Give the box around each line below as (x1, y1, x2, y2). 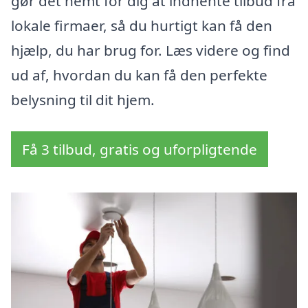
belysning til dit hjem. (11, 90, 155, 110)
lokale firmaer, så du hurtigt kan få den (11, 16, 272, 36)
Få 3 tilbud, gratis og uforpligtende (22, 140, 257, 159)
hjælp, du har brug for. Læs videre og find (11, 41, 290, 60)
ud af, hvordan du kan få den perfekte (11, 65, 267, 85)
